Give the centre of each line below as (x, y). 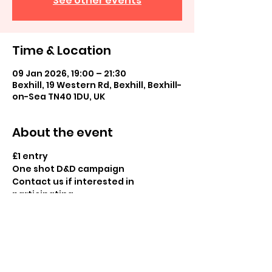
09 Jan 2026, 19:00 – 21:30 (69, 73)
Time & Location (62, 50)
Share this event (63, 262)
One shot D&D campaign (68, 169)
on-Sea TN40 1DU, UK (59, 97)
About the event (63, 132)
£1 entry (30, 156)
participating (43, 194)
